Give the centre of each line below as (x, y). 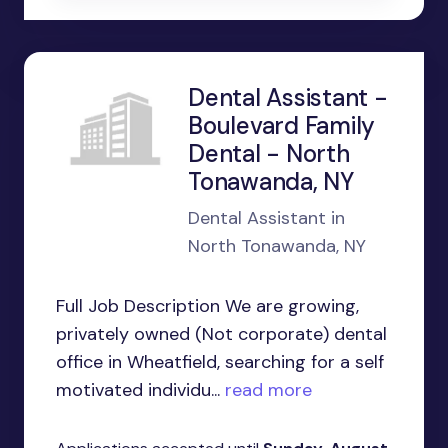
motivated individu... (138, 390)
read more (266, 390)
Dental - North (269, 153)
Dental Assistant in (266, 218)
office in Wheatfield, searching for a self (220, 362)
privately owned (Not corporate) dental (221, 334)
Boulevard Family (282, 125)
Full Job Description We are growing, (207, 306)
